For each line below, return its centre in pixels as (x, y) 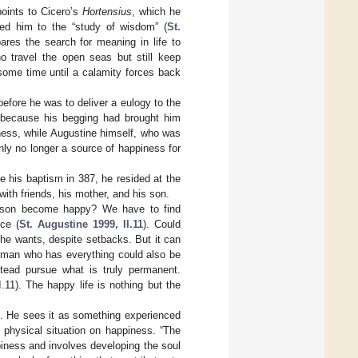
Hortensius (107, 12)
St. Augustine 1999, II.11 (81, 225)
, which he (156, 12)
